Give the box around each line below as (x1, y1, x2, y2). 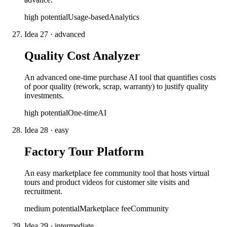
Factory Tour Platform (24, 144, 144, 158)
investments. (24, 91, 64, 100)
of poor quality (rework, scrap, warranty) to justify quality (24, 82, 208, 91)
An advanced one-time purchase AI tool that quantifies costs (24, 72, 216, 82)
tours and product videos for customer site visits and (24, 177, 190, 186)
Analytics (109, 12, 139, 21)
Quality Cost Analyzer (24, 49, 140, 62)
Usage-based (68, 12, 109, 21)
